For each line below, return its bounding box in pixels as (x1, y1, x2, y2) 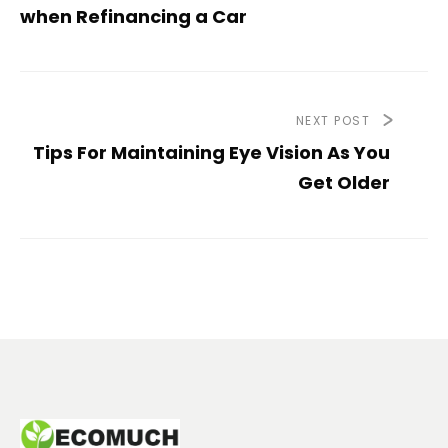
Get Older (298, 170, 390, 196)
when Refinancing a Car (20, 4, 247, 30)
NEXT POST (295, 112, 370, 130)
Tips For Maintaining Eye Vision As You (33, 140, 390, 166)
